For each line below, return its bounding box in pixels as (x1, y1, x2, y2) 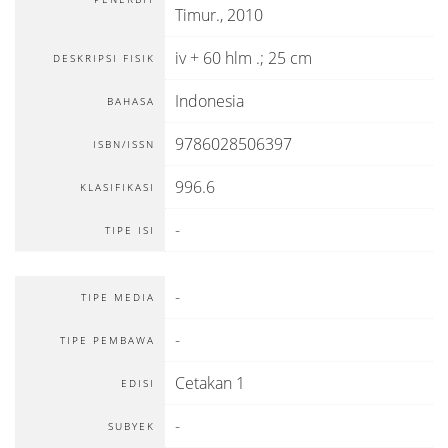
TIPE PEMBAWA (60, 333, 155, 347)
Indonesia (175, 90, 244, 112)
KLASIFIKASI (80, 180, 155, 194)
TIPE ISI (105, 223, 155, 237)
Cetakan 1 (175, 372, 245, 394)
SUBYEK (108, 419, 155, 433)
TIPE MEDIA (81, 290, 155, 304)
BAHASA (107, 94, 155, 108)
